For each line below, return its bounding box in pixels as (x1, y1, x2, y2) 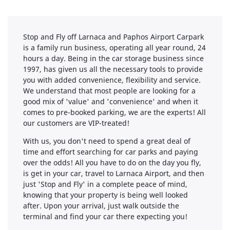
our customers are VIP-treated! (23, 118, 129, 128)
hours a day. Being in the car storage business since (23, 53, 204, 64)
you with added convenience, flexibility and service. (23, 75, 201, 85)
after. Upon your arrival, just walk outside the (23, 201, 179, 211)
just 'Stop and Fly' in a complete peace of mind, (23, 179, 187, 189)
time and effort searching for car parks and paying (23, 147, 198, 157)
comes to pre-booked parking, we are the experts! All (23, 107, 206, 118)
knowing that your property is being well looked (23, 190, 188, 200)
